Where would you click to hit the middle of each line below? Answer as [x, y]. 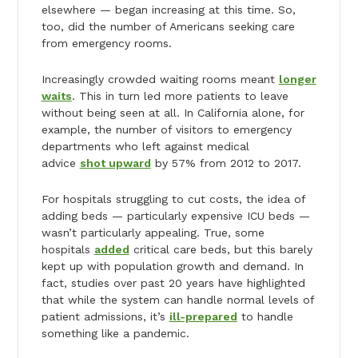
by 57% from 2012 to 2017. [226, 163]
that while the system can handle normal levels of [177, 299]
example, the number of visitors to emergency [166, 129]
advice [60, 163]
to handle [265, 316]
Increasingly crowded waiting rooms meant [160, 79]
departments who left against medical [145, 146]
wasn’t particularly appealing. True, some [153, 232]
